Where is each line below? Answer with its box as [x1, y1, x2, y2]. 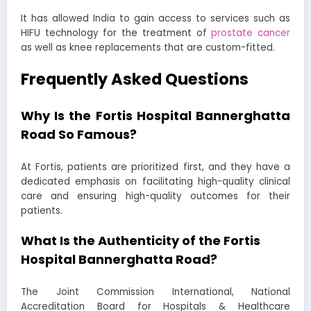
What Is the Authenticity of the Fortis [21, 232, 260, 250]
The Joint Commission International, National [21, 285, 290, 299]
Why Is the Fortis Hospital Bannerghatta [21, 107, 290, 125]
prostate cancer [211, 26, 291, 40]
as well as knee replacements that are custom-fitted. [21, 40, 278, 54]
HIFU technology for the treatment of [21, 26, 212, 40]
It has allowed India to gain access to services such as [21, 11, 290, 25]
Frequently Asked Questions [21, 67, 252, 90]
